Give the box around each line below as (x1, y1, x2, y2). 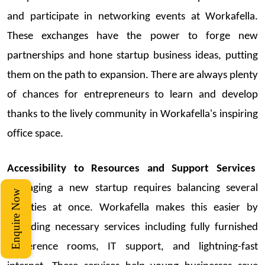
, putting (218, 50, 258, 62)
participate (30, 11, 79, 22)
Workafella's (160, 108, 217, 120)
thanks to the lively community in (7, 108, 161, 120)
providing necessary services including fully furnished (7, 221, 258, 233)
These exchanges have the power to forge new (7, 30, 258, 42)
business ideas (149, 50, 218, 62)
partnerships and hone (7, 50, 117, 62)
